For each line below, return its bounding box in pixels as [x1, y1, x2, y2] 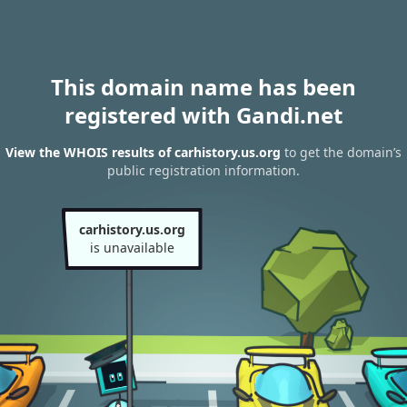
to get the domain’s [281, 144, 402, 162]
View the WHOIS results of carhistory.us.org [5, 144, 281, 162]
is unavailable [89, 239, 174, 256]
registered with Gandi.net [65, 100, 342, 130]
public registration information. [107, 162, 300, 180]
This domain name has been [51, 72, 356, 102]
